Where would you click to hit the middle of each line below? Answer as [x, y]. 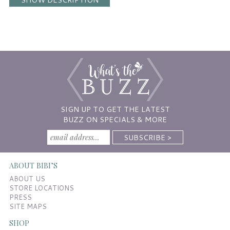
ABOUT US [27, 178]
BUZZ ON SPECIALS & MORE [115, 120]
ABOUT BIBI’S [33, 165]
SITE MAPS [28, 206]
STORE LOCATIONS [41, 188]
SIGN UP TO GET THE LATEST [115, 109]
